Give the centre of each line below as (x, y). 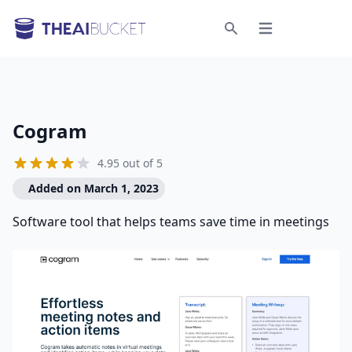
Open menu (287, 35)
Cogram (50, 131)
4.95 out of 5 (130, 163)
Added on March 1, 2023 (93, 188)
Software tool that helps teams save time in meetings (171, 222)
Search (249, 43)
